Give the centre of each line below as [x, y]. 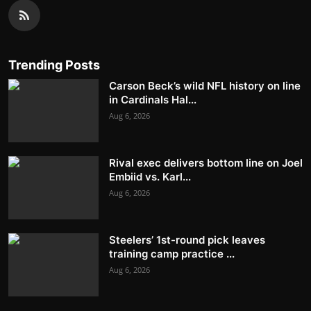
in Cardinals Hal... [153, 100]
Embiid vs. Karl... [150, 177]
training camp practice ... [172, 254]
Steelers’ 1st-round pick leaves [187, 240]
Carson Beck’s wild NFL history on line [205, 86]
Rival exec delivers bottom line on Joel [206, 163]
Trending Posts [54, 65]
